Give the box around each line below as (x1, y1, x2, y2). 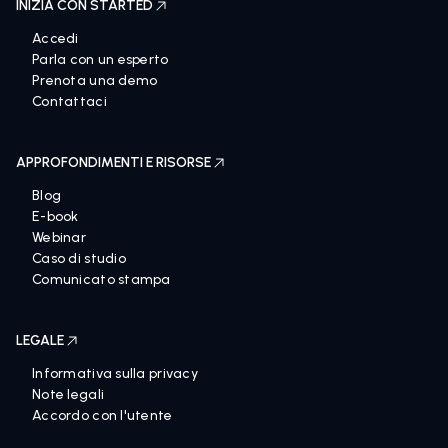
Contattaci (32, 93, 107, 110)
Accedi (32, 30, 79, 47)
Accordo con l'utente (32, 407, 173, 424)
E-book (32, 208, 79, 225)
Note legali (32, 386, 105, 403)
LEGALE (16, 332, 64, 349)
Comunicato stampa (32, 271, 171, 288)
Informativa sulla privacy (32, 365, 198, 382)
